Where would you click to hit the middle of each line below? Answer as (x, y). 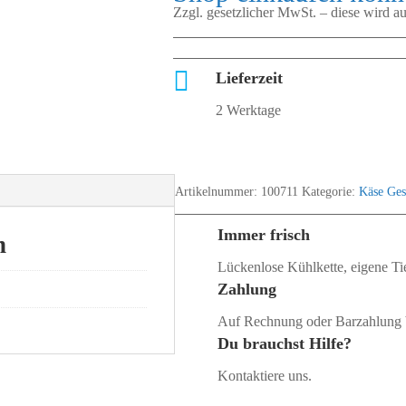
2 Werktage (249, 111)
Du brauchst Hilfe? (285, 343)
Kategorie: (331, 191)
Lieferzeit (250, 78)
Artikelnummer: (218, 191)
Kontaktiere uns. (265, 375)
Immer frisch (264, 234)
